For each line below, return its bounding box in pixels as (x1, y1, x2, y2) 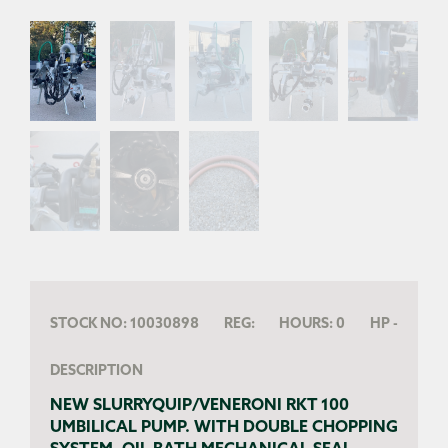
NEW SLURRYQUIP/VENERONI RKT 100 (50, 398, 349, 415)
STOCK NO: (50, 317, 127, 333)
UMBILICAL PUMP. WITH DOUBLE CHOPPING (50, 420, 398, 437)
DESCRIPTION (50, 364, 143, 380)
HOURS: (279, 317, 334, 333)
